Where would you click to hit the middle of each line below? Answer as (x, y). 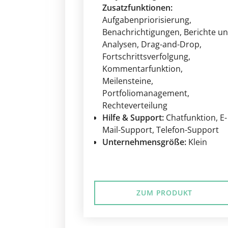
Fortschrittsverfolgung (145, 57)
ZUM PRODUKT (165, 193)
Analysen (120, 45)
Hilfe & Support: (133, 118)
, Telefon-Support (186, 130)
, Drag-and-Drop (168, 45)
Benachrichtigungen (141, 32)
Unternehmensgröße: (144, 142)
